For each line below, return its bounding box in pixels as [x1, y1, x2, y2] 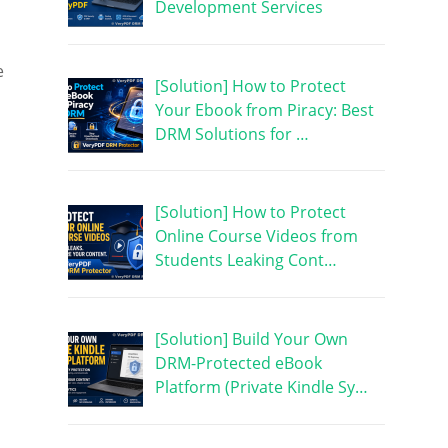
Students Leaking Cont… [154, 249, 337, 272]
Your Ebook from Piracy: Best [154, 98, 374, 121]
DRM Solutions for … [154, 122, 309, 145]
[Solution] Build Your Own [154, 328, 348, 351]
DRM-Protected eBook [154, 352, 322, 375]
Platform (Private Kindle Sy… [154, 376, 368, 399]
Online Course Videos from [154, 225, 358, 248]
